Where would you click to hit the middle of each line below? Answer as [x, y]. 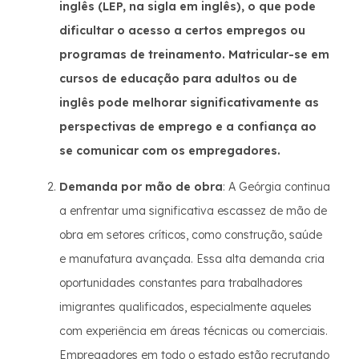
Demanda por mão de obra [141, 187]
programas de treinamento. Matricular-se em [194, 54]
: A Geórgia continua [276, 187]
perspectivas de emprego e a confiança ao [188, 127]
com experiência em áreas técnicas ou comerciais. [194, 331]
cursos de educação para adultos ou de [178, 79]
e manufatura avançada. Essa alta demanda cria [192, 259]
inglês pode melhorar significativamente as [189, 103]
